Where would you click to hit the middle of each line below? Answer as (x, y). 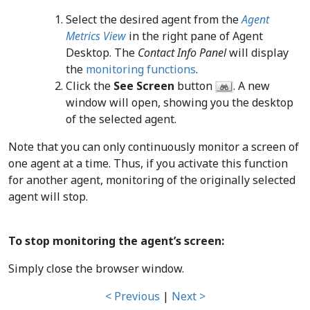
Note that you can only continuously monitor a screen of (154, 147)
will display (258, 53)
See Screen (144, 86)
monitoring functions (141, 69)
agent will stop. (48, 197)
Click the (90, 86)
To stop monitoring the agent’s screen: (116, 241)
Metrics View (96, 36)
